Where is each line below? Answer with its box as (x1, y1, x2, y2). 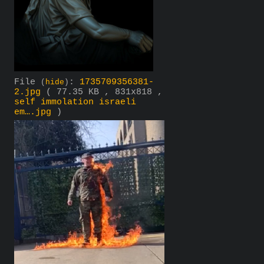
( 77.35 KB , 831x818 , (46, 87, 163, 97)
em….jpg (14, 107, 51, 117)
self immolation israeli (14, 97, 136, 107)
